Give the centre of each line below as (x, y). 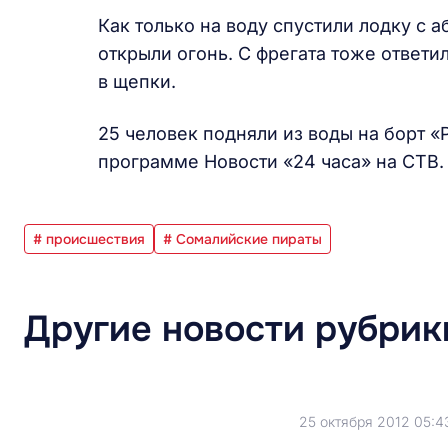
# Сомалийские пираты (242, 239)
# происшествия (89, 239)
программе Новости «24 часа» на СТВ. (270, 161)
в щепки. (136, 81)
